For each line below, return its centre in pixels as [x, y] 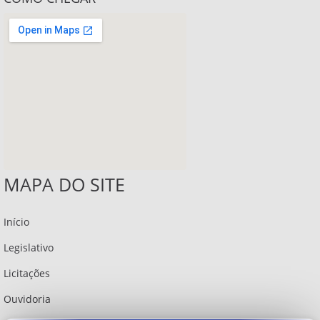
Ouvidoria [27, 299]
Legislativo [29, 248]
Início [16, 222]
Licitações [27, 274]
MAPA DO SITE [64, 185]
